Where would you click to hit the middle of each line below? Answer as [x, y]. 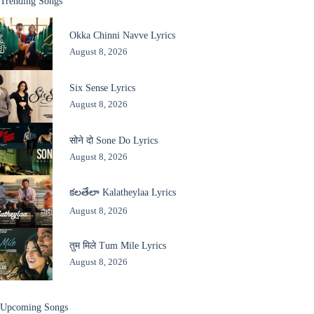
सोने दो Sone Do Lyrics [113, 141]
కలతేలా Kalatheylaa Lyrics [122, 192]
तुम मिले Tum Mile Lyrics [117, 246]
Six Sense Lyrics [102, 88]
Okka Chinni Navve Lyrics [122, 35]
